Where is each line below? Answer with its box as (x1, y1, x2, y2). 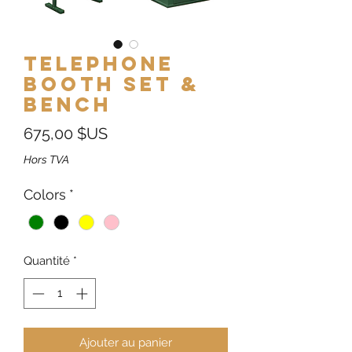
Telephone (24, 51, 174, 76)
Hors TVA (24, 153, 69, 166)
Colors (24, 186, 66, 203)
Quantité (24, 254, 70, 269)
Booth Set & (24, 71, 200, 97)
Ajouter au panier (79, 335, 172, 350)
